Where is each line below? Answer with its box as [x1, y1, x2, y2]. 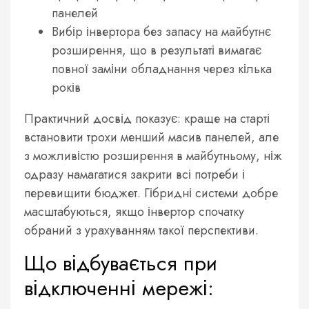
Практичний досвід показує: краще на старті [24, 109, 270, 128]
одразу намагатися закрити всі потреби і [24, 165, 245, 183]
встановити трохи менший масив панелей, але [24, 128, 279, 146]
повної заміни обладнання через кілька [52, 59, 272, 78]
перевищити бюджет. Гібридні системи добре [24, 183, 278, 202]
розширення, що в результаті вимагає [52, 41, 261, 59]
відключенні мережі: [24, 272, 214, 303]
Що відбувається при [24, 248, 217, 278]
